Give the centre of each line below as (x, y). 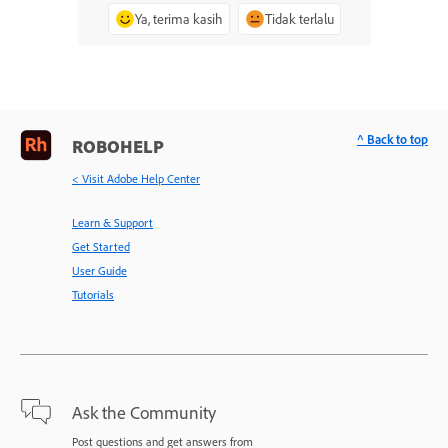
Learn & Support (112, 223)
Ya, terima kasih (178, 19)
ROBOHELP (118, 146)
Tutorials (93, 295)
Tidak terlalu (299, 19)
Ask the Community (144, 412)
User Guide (99, 271)
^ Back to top (392, 139)
